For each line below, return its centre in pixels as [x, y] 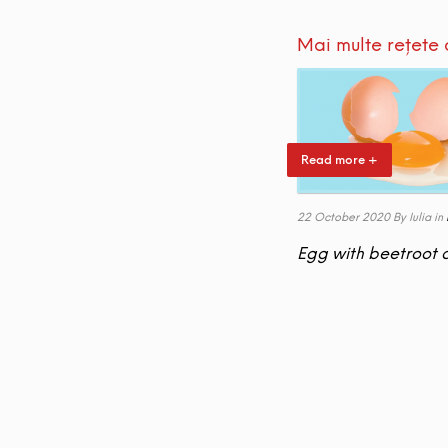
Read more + [339, 159]
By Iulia [412, 217]
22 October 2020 [343, 217]
